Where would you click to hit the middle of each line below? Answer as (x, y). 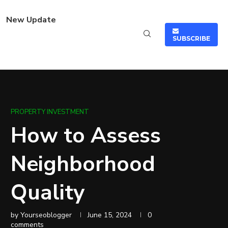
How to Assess (86, 136)
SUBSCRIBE (191, 38)
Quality (48, 193)
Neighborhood (83, 164)
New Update (31, 20)
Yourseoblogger (46, 215)
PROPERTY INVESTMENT (50, 112)
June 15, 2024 (110, 215)
